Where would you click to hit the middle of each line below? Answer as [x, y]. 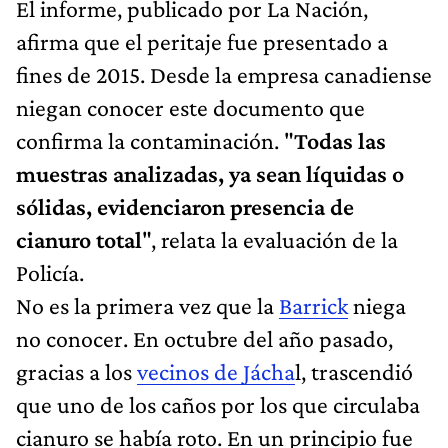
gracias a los [76, 371]
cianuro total [79, 239]
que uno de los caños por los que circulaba [218, 404]
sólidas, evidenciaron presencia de [185, 206]
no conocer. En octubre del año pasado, [204, 338]
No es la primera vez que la [147, 305]
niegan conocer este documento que [190, 107]
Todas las [340, 140]
